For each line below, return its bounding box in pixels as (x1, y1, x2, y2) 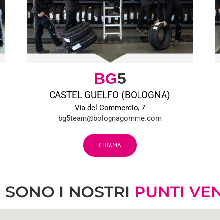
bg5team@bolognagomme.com (58, 114, 162, 123)
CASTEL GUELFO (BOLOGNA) (49, 90, 171, 101)
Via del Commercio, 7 (74, 103, 145, 112)
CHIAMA (98, 141, 121, 149)
